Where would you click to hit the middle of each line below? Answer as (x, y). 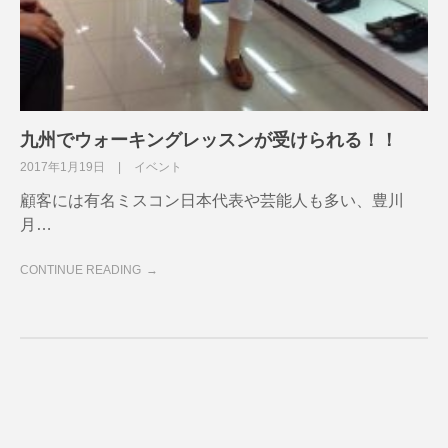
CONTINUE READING (80, 269)
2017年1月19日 (64, 166)
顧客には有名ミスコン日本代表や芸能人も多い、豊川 (212, 200)
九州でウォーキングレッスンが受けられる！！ (209, 139)
